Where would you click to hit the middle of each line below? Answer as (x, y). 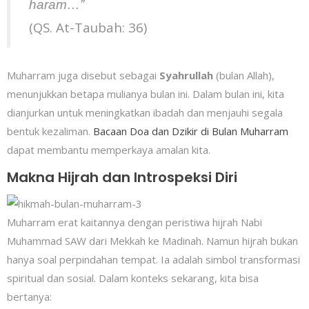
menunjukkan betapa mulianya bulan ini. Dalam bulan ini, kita (146, 94)
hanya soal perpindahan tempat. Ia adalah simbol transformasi (153, 260)
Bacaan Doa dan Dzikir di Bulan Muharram (191, 131)
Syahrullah (186, 76)
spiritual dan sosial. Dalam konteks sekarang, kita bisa (133, 278)
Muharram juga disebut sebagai (83, 76)
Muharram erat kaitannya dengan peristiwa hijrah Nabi (134, 222)
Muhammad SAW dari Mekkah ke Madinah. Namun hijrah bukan (152, 241)
